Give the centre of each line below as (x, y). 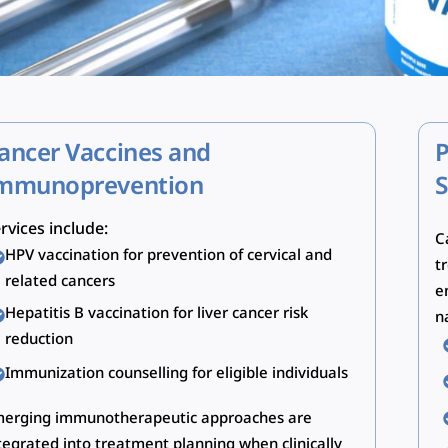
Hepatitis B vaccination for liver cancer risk (157, 313)
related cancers (60, 281)
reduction (39, 339)
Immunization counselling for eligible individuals (177, 374)
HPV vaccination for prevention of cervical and (169, 255)
